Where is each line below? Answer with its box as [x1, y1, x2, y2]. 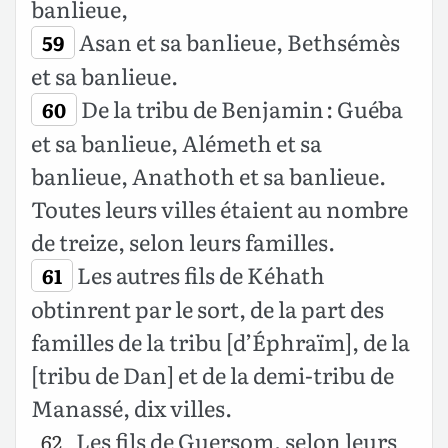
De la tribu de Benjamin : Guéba [76, 92, 403, 126]
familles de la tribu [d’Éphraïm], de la [31, 325, 410, 359]
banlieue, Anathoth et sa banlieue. [31, 159, 386, 193]
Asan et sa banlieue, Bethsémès [74, 25, 400, 59]
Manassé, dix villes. [31, 391, 232, 425]
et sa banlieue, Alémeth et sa [31, 126, 322, 160]
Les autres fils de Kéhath [72, 258, 325, 292]
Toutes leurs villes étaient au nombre [31, 192, 408, 226]
